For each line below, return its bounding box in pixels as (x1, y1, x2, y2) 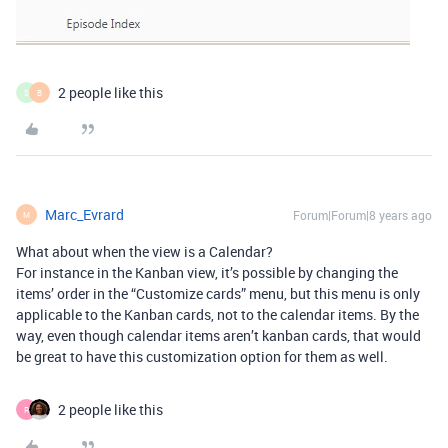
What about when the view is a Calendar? (16, 242, 273, 262)
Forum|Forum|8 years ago (293, 207, 432, 224)
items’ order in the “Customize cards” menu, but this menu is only (16, 284, 420, 304)
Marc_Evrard (45, 205, 124, 225)
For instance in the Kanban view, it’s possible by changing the (16, 263, 398, 283)
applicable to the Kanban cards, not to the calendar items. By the (16, 305, 419, 325)
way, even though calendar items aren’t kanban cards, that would (16, 326, 421, 346)
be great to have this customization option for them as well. (16, 347, 388, 367)
